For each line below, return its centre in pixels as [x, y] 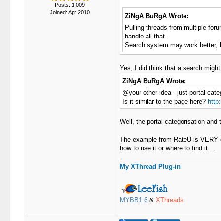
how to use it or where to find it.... [167, 148]
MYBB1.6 [133, 200]
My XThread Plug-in [150, 167]
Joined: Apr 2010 [70, 12]
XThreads [169, 200]
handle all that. [146, 37]
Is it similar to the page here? [165, 102]
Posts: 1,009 [70, 5]
